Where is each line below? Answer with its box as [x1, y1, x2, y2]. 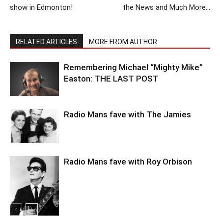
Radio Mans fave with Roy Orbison [64, 157, 192, 166]
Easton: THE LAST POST [64, 74, 159, 83]
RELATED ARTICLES [16, 38, 77, 46]
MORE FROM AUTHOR [89, 38, 157, 46]
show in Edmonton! [10, 3, 73, 12]
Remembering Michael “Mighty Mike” [64, 62, 203, 72]
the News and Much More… [123, 3, 210, 12]
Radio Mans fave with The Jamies [64, 110, 191, 119]
